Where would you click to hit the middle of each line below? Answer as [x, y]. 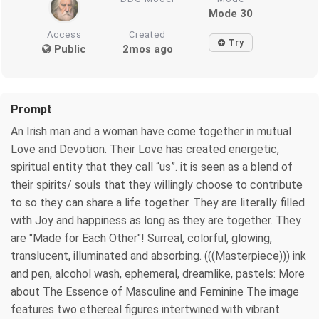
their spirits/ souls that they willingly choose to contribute [157, 184]
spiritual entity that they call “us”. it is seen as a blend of [152, 167]
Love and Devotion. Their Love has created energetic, [145, 149]
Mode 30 [230, 13]
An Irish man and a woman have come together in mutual [151, 131]
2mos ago [147, 49]
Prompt [31, 109]
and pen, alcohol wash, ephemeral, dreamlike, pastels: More [158, 273]
